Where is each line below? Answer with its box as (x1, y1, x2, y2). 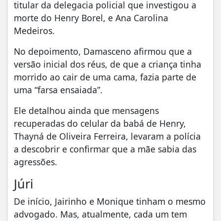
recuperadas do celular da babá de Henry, (14, 117, 186, 130)
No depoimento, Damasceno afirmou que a (14, 45, 192, 58)
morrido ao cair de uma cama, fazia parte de (14, 71, 196, 83)
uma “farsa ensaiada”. (14, 84, 103, 96)
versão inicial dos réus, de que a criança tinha (14, 58, 201, 71)
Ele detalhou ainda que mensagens (14, 105, 159, 117)
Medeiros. (14, 25, 55, 37)
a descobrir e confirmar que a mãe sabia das (14, 143, 196, 155)
